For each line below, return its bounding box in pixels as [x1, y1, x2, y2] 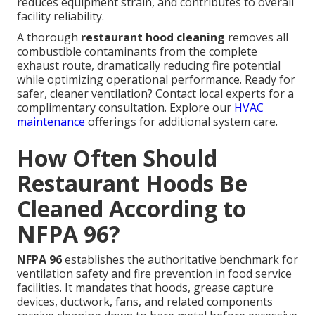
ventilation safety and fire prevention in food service [17, 266, 292, 282]
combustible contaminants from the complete [17, 44, 257, 60]
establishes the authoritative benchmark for [62, 252, 298, 268]
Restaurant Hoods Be [17, 168, 247, 199]
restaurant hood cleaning [81, 30, 225, 46]
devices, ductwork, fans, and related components [17, 294, 273, 310]
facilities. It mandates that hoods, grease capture [17, 280, 274, 296]
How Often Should [17, 143, 217, 174]
